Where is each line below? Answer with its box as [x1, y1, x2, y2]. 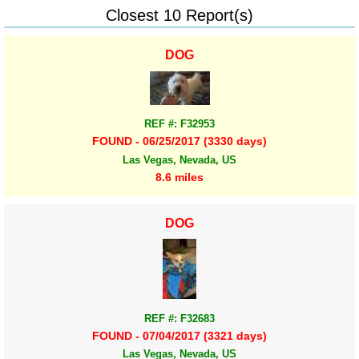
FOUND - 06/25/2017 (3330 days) [92, 135, 267, 148]
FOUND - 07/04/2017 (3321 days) [92, 329, 267, 342]
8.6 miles [155, 170, 204, 184]
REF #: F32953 [144, 118, 215, 131]
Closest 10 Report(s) [106, 6, 253, 24]
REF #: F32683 [144, 312, 215, 325]
